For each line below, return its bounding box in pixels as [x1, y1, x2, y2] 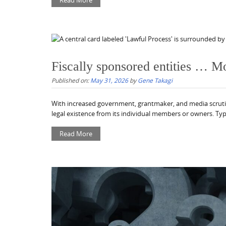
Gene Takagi [138, 76, 173, 85]
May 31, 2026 [90, 76, 128, 85]
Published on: [51, 76, 90, 85]
